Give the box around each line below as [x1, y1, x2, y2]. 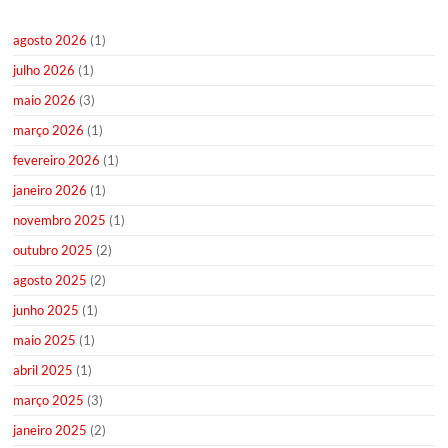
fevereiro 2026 [13, 152, 101, 169]
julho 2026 [13, 62, 76, 79]
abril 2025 [13, 362, 74, 379]
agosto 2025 [13, 272, 88, 289]
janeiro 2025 [13, 422, 88, 439]
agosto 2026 [13, 32, 88, 49]
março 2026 [13, 122, 85, 139]
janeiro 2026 [13, 182, 88, 199]
